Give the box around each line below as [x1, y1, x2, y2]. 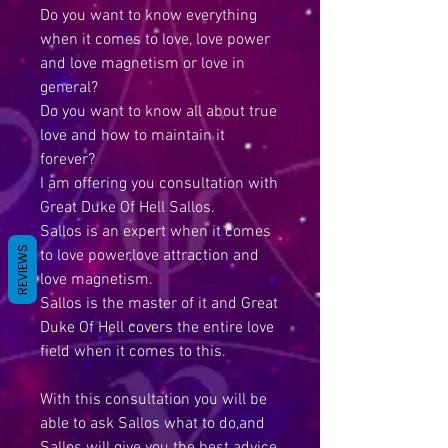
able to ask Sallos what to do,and [40, 414, 265, 434]
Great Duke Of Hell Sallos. [40, 198, 215, 218]
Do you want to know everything [40, 6, 257, 26]
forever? [40, 150, 95, 170]
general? [40, 78, 98, 98]
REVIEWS [14, 244, 31, 295]
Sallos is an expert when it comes [40, 222, 271, 242]
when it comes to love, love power [40, 30, 270, 50]
